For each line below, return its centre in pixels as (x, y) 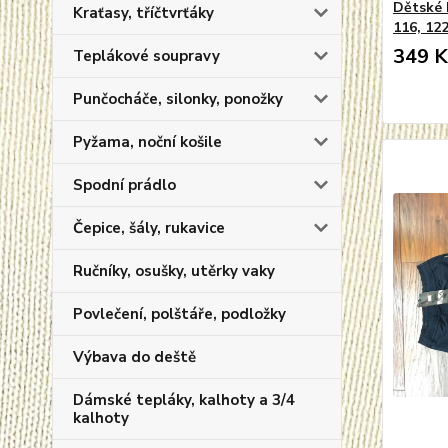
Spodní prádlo (124, 185)
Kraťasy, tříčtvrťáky (143, 13)
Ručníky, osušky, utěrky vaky (174, 271)
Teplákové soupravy (146, 56)
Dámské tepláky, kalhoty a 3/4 (184, 400)
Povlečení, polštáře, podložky (179, 314)
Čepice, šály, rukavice (149, 228)
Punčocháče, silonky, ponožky (178, 99)
